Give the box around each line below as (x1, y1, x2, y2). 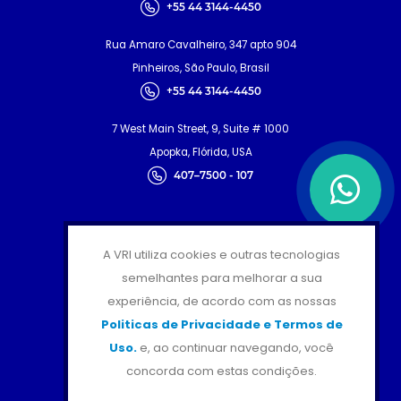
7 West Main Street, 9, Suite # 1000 (112, 122, 289, 137)
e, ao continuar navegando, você (140, 339, 335, 356)
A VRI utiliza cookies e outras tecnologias (103, 246, 341, 263)
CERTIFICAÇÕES (138, 226, 263, 243)
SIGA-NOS (168, 341, 233, 358)
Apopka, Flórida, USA (149, 145, 252, 160)
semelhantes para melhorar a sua (121, 269, 322, 286)
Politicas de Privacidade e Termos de (100, 316, 343, 333)
